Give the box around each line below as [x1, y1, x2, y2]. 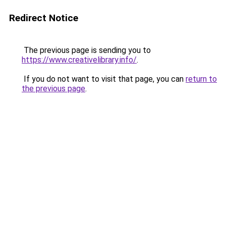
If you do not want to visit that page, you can [22, 74, 186, 84]
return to [186, 74, 217, 84]
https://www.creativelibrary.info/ [22, 55, 137, 65]
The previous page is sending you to [22, 45, 151, 55]
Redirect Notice [9, 12, 78, 24]
